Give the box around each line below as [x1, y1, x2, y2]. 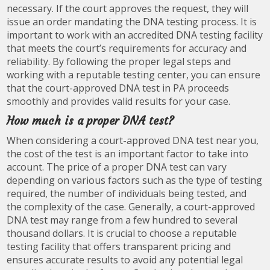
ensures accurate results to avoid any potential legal [7, 253, 243, 266]
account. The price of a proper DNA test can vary [7, 160, 227, 174]
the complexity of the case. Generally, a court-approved [7, 199, 256, 213]
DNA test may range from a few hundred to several [7, 213, 238, 227]
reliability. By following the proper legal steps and [7, 54, 231, 68]
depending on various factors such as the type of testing [7, 173, 263, 187]
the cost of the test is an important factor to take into [7, 146, 249, 160]
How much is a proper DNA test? [7, 113, 175, 128]
